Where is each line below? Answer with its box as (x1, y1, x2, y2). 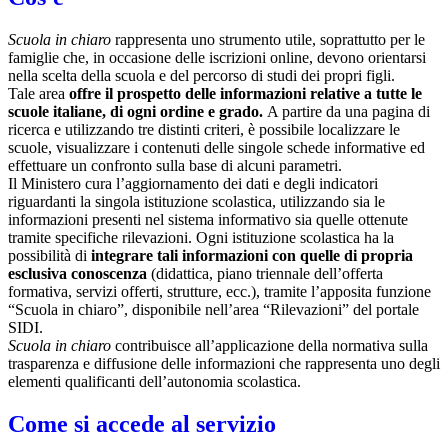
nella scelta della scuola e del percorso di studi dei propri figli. (8, 66, 395, 84)
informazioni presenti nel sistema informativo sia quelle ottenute (8, 210, 408, 228)
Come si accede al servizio (8, 410, 276, 437)
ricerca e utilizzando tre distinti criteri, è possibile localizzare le (8, 120, 400, 138)
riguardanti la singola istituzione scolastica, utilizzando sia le (8, 192, 385, 210)
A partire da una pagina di (267, 102, 430, 120)
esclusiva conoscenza (8, 264, 147, 282)
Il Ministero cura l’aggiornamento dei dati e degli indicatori (8, 174, 378, 192)
